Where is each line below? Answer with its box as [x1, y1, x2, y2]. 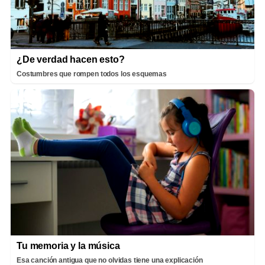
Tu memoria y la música [17, 241, 120, 251]
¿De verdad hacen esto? [17, 54, 125, 65]
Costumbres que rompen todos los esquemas [17, 70, 167, 79]
